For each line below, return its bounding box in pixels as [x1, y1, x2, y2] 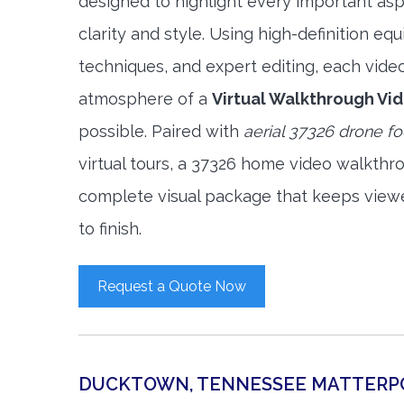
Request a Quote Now [97, 278, 246, 295]
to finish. [78, 219, 142, 238]
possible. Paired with [78, 122, 243, 141]
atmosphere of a [78, 89, 212, 108]
